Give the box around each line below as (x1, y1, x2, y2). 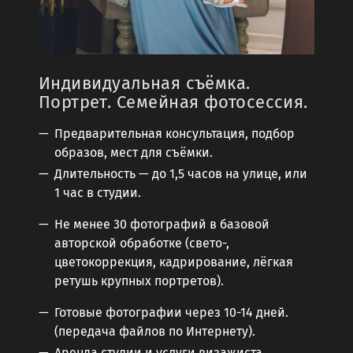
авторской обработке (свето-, (54, 236, 229, 251)
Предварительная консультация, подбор (54, 126, 295, 142)
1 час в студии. (54, 185, 144, 201)
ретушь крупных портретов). (54, 273, 224, 289)
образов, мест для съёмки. (54, 145, 213, 161)
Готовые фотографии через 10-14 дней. (54, 305, 288, 321)
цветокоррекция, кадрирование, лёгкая (54, 255, 293, 270)
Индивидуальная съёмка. (39, 72, 251, 95)
